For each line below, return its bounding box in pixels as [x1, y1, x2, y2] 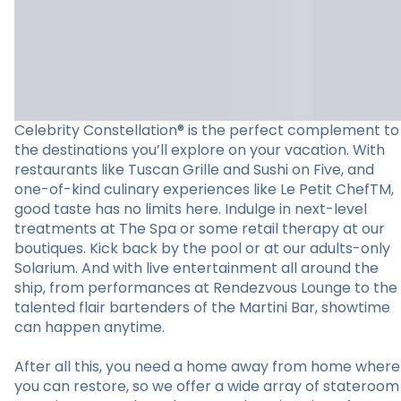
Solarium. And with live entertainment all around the [14, 258, 379, 278]
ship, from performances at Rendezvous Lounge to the [14, 277, 397, 298]
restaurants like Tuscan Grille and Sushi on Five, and [14, 159, 374, 180]
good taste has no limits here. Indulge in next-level [14, 199, 367, 219]
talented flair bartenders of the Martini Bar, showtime [14, 297, 390, 318]
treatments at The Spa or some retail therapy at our [14, 218, 385, 239]
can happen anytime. [14, 317, 165, 337]
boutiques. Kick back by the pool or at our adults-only [14, 238, 390, 259]
